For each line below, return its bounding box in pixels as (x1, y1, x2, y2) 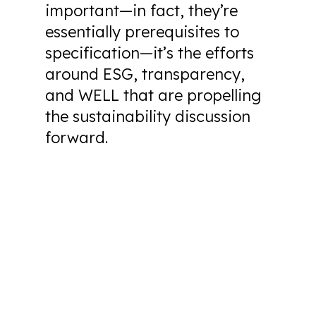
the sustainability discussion (45, 107, 250, 126)
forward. (45, 128, 108, 147)
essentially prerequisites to (45, 22, 239, 42)
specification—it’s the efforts (45, 43, 254, 63)
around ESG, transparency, (45, 64, 245, 84)
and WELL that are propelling (45, 85, 261, 105)
